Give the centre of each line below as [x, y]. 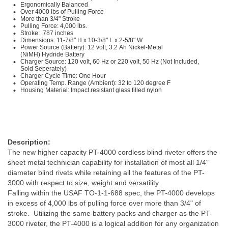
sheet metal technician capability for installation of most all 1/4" [108, 162]
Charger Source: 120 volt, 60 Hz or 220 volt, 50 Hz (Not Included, [110, 62]
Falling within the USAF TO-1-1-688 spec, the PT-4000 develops [111, 193]
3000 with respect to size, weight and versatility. [85, 183]
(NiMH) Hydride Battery [53, 54]
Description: [29, 142]
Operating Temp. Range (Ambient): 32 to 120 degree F [96, 83]
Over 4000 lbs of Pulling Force [62, 12]
